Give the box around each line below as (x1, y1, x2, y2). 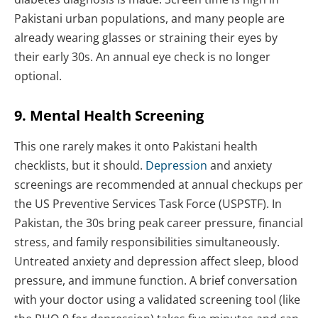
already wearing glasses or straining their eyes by (14, 29, 278, 45)
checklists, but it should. (14, 157, 146, 173)
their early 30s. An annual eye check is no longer (14, 48, 270, 65)
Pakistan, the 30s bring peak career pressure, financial (14, 214, 303, 231)
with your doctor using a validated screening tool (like (14, 291, 300, 307)
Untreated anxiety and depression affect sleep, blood (14, 253, 299, 269)
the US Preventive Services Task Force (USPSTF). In (14, 195, 282, 212)
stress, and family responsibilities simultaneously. (14, 234, 280, 250)
